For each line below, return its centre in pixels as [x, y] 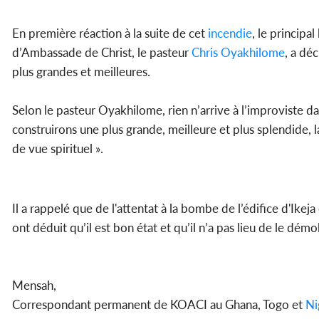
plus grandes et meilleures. [81, 72]
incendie [229, 33]
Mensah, [34, 286]
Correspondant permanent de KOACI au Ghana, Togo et [159, 305]
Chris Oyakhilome [237, 53]
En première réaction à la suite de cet [109, 33]
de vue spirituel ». [58, 149]
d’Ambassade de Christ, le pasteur [100, 53]
